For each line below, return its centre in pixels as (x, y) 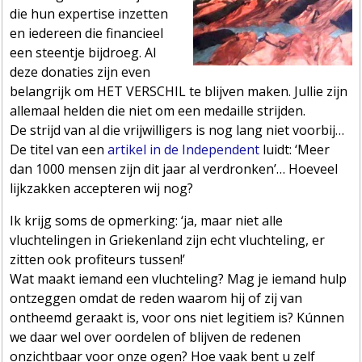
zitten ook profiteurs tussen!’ (98, 259)
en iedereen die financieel (87, 33)
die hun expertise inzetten (89, 13)
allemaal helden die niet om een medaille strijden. (158, 110)
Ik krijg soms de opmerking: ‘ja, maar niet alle (147, 220)
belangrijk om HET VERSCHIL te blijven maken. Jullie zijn (179, 91)
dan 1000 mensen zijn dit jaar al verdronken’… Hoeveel (174, 168)
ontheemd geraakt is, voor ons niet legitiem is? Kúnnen (177, 317)
